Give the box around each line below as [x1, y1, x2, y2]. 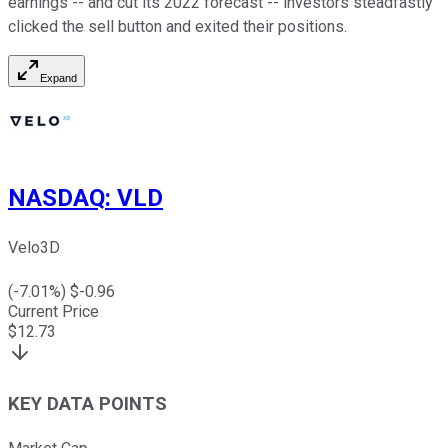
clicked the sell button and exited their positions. [8, 17, 347, 37]
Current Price [8, 302, 99, 322]
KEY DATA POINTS [8, 392, 167, 415]
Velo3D [8, 238, 60, 258]
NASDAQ [8, 184, 105, 213]
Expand [40, 72, 77, 85]
